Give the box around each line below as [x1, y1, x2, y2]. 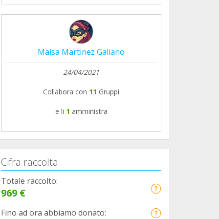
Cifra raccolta [1, 155, 58, 169]
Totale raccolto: [1, 175, 58, 186]
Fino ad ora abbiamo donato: [1, 207, 106, 218]
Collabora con [43, 87, 87, 96]
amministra [71, 106, 108, 116]
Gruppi [97, 87, 119, 96]
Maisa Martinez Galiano [38, 46, 125, 57]
